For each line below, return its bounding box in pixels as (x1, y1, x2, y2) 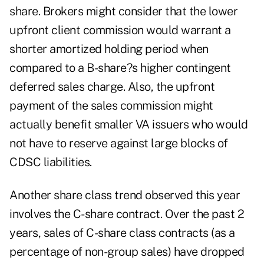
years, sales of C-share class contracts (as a (9, 226, 235, 240)
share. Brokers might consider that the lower (9, 4, 237, 19)
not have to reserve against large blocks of (9, 136, 228, 151)
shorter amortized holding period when (9, 42, 209, 57)
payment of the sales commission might (9, 98, 213, 113)
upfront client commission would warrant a (9, 23, 231, 38)
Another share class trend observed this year (9, 188, 240, 203)
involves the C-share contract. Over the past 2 (9, 207, 244, 222)
